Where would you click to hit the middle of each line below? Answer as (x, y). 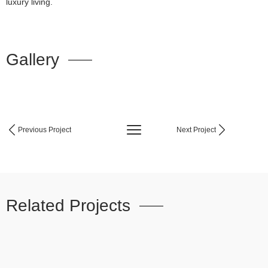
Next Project (197, 130)
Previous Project (45, 130)
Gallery (33, 60)
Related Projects (68, 205)
